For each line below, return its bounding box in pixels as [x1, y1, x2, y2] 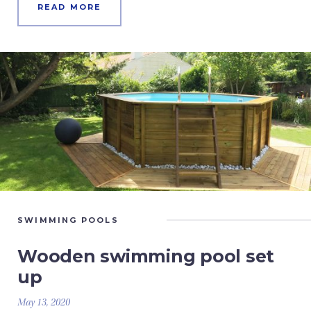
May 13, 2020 [17, 299, 70, 308]
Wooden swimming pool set [17, 246, 274, 267]
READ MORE [37, 2, 102, 12]
